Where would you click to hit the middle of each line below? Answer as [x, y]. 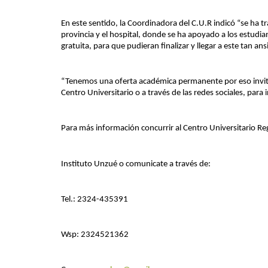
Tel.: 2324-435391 [95, 199]
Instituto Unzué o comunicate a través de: [136, 164]
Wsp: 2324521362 [95, 235]
